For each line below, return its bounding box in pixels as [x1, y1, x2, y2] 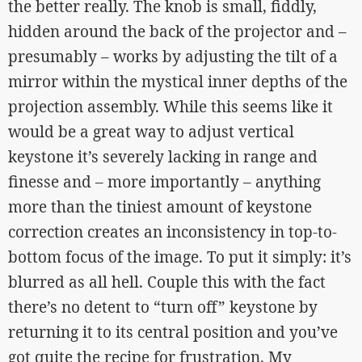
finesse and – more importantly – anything [8, 171, 321, 192]
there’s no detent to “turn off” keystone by [8, 297, 318, 318]
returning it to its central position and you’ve [8, 322, 338, 343]
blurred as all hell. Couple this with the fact [8, 271, 326, 293]
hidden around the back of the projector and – [8, 21, 347, 42]
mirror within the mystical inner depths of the [8, 71, 347, 92]
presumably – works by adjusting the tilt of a [8, 46, 338, 67]
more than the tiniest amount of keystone [8, 196, 312, 217]
